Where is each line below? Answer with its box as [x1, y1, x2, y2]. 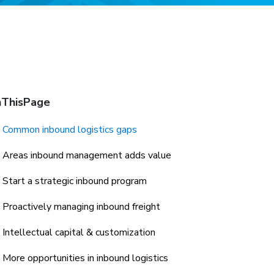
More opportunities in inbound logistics [2, 251, 168, 265]
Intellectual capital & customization [2, 226, 155, 239]
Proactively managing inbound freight [2, 200, 160, 213]
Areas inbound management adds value [2, 149, 171, 162]
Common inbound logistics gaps [2, 123, 137, 136]
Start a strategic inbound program [2, 174, 147, 188]
